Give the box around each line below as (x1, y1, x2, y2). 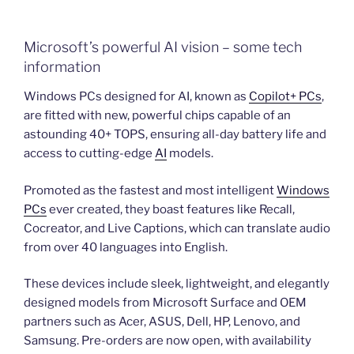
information (24, 58, 100, 75)
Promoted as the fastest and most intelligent (24, 183, 277, 198)
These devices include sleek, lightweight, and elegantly (24, 277, 330, 292)
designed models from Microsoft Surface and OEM (24, 296, 307, 311)
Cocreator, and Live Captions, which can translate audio (24, 220, 330, 235)
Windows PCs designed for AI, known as (24, 89, 249, 104)
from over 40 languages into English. (24, 239, 228, 254)
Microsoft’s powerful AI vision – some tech (24, 38, 302, 55)
